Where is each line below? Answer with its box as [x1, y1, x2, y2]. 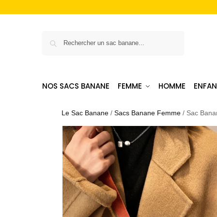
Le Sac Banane [62, 109, 109, 117]
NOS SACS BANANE [42, 81, 109, 91]
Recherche [151, 31, 181, 39]
